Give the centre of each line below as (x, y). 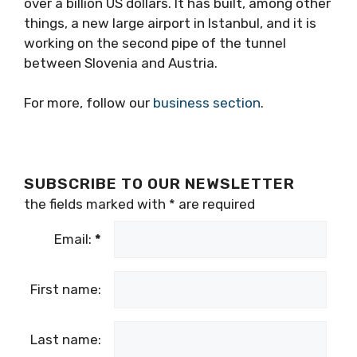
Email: (75, 239)
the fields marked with (96, 204)
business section (207, 103)
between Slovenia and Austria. (121, 63)
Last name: (66, 339)
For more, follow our (88, 103)
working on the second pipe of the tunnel (155, 43)
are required (215, 204)
